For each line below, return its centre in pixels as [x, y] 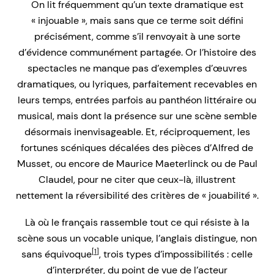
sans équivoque [57, 254]
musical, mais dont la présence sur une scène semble [137, 116]
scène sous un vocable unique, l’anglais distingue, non [137, 239]
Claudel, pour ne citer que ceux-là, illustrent [137, 180]
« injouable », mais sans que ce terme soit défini [137, 21]
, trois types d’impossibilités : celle [176, 254]
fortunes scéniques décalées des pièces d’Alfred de [137, 148]
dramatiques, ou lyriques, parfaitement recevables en [137, 84]
